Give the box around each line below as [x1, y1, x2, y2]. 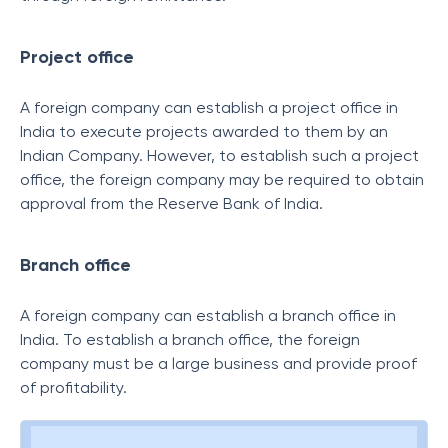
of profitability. [20, 378, 131, 397]
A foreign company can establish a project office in [20, 98, 398, 117]
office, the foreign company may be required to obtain [20, 170, 424, 189]
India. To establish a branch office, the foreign [20, 330, 360, 349]
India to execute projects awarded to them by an [20, 122, 388, 141]
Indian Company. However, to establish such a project [20, 146, 419, 165]
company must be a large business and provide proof [20, 354, 417, 373]
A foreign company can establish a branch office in [20, 306, 396, 325]
